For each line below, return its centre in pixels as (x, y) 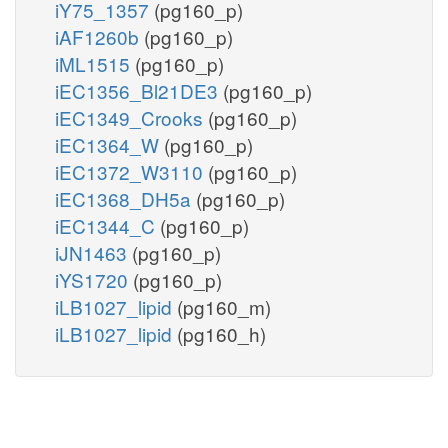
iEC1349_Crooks (131, 117)
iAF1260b (99, 36)
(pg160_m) (224, 306)
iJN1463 (93, 252)
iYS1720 (94, 279)
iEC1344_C (107, 225)
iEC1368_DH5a (125, 198)
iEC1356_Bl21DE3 (139, 90)
